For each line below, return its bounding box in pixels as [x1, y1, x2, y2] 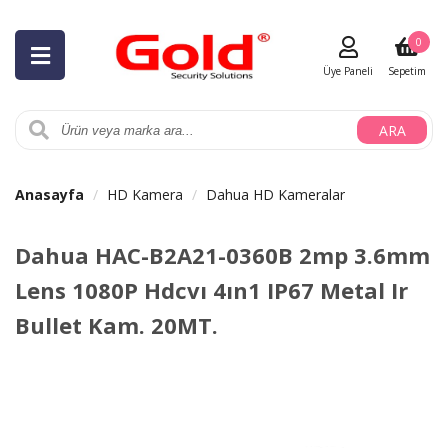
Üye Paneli [323, 64, 373, 78]
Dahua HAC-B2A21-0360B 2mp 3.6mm [15, 240, 430, 270]
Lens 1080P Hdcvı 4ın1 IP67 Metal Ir [15, 275, 408, 305]
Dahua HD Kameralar [206, 185, 345, 204]
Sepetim [388, 64, 426, 78]
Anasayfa [15, 185, 84, 204]
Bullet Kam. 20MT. [15, 310, 218, 340]
